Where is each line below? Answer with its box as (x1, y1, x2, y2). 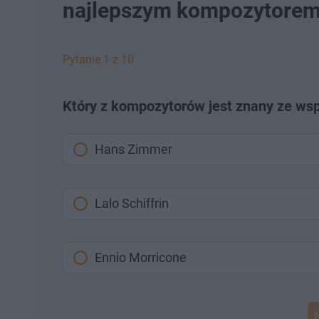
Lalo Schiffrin (95, 196, 169, 211)
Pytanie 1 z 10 (63, 53, 134, 66)
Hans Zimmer (95, 142, 172, 157)
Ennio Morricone (95, 250, 187, 265)
